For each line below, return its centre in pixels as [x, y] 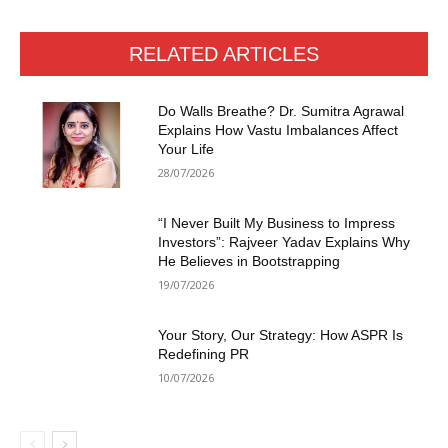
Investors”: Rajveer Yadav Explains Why [284, 242]
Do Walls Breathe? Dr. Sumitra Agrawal [281, 111]
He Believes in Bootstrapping [249, 261]
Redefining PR [204, 353]
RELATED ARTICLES [224, 54]
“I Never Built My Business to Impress [277, 223]
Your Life [186, 149]
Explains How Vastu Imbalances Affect [278, 130]
